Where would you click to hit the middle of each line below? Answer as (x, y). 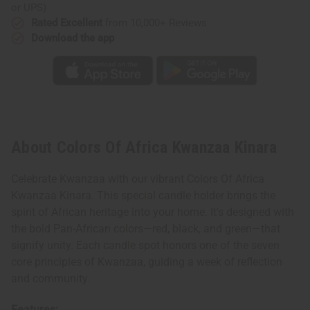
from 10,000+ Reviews (155, 22)
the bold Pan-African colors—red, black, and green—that (146, 229)
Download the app (73, 38)
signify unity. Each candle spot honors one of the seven (145, 246)
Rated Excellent (67, 22)
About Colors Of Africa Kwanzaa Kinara (144, 148)
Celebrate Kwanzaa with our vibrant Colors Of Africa (138, 179)
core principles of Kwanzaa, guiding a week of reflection (147, 262)
